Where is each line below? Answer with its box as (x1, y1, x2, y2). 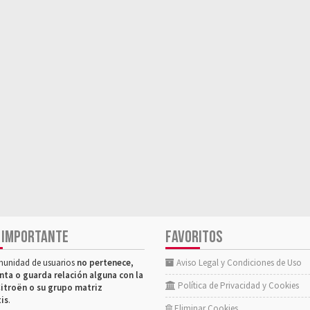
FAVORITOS (165, 227, 223, 247)
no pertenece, (77, 257, 134, 268)
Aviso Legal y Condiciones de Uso (174, 257, 302, 268)
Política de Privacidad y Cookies (176, 280, 299, 291)
